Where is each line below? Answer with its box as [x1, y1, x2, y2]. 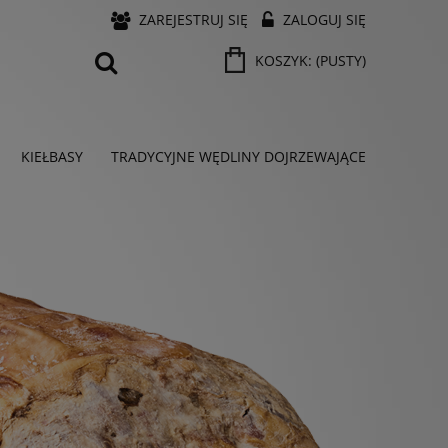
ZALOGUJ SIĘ [283, 10, 366, 29]
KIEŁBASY [21, 147, 83, 167]
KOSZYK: [255, 51, 312, 71]
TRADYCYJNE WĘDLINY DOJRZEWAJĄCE [111, 147, 366, 167]
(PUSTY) [316, 51, 366, 71]
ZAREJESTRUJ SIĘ [139, 10, 248, 29]
